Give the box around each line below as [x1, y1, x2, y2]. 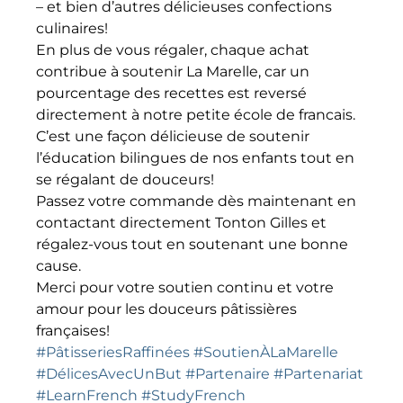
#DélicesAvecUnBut [36, 364, 182, 382]
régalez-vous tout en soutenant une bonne [36, 235, 348, 253]
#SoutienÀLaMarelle [193, 343, 338, 361]
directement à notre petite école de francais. [36, 105, 355, 123]
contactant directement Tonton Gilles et [36, 213, 327, 231]
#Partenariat [273, 364, 363, 382]
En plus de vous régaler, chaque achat [36, 40, 309, 58]
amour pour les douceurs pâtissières [36, 300, 297, 318]
